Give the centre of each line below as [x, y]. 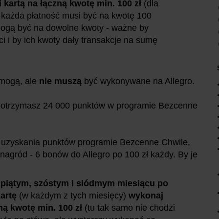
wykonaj [146, 195]
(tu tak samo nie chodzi [130, 208]
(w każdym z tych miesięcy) [74, 195]
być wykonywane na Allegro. [138, 81]
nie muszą [60, 81]
